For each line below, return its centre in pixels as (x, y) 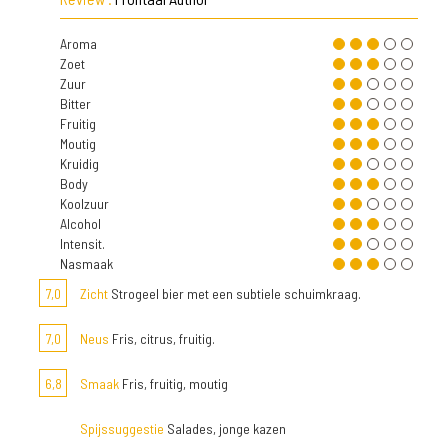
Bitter (75, 103)
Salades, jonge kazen (225, 428)
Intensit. (82, 243)
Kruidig (79, 163)
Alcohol (80, 223)
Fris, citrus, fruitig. (162, 338)
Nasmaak (86, 263)
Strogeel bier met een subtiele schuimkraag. (234, 293)
